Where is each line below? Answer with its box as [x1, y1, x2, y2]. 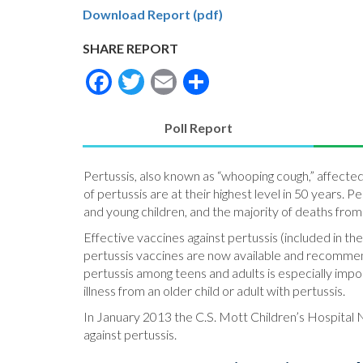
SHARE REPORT [83, 41, 178, 56]
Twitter [144, 62, 232, 95]
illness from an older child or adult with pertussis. [83, 282, 345, 298]
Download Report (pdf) [83, 6, 223, 22]
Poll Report [164, 119, 233, 135]
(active [198, 137, 240, 153]
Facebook [112, 62, 224, 95]
